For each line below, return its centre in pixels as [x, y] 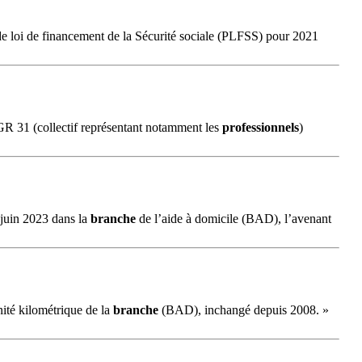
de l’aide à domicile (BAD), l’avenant [234, 218]
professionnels [261, 128]
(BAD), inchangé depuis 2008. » [244, 309]
